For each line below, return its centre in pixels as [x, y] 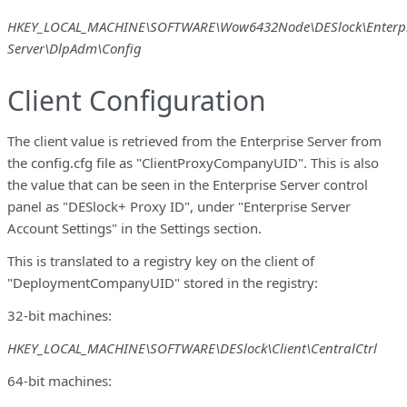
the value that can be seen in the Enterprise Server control [188, 184]
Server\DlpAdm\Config [76, 48]
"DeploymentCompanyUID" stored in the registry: [163, 282]
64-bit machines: [60, 380]
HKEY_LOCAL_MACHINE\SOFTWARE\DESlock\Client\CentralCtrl [194, 347]
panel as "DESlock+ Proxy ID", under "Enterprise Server [179, 206]
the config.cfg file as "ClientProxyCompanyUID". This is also [193, 162]
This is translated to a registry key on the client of [161, 260]
